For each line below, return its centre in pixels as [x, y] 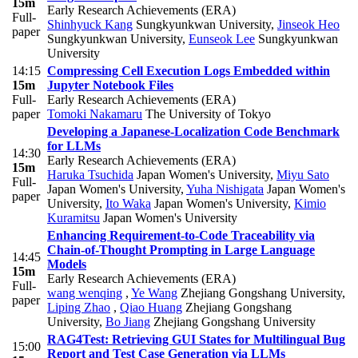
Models [67, 265]
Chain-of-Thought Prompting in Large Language [181, 250]
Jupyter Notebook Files [110, 86]
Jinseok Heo [308, 25]
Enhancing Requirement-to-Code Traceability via [181, 236]
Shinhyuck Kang [90, 25]
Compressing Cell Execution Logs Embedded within [189, 71]
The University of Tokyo [207, 114]
